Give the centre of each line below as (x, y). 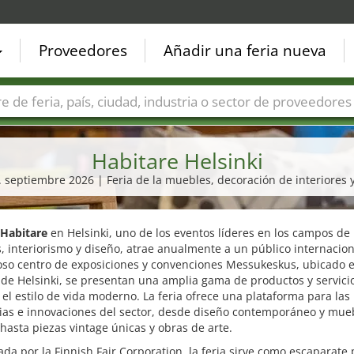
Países (26, 125)
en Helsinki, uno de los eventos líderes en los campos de (198, 233)
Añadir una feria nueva (245, 51)
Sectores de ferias (188, 125)
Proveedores (83, 51)
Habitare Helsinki (177, 161)
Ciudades (91, 125)
